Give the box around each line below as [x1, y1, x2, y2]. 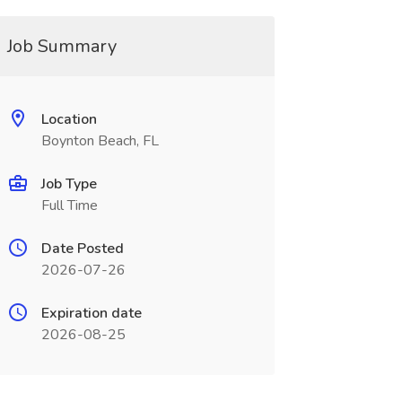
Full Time [40, 196, 98, 215]
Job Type [40, 174, 97, 194]
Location [40, 109, 97, 129]
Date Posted [40, 239, 124, 258]
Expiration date [40, 303, 142, 323]
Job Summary [6, 34, 117, 58]
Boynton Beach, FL [40, 131, 159, 151]
